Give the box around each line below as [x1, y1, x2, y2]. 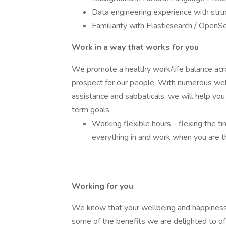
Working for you [72, 181, 133, 192]
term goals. [72, 104, 111, 116]
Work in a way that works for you [72, 42, 199, 53]
